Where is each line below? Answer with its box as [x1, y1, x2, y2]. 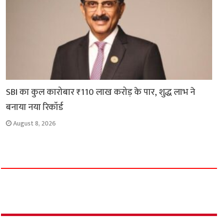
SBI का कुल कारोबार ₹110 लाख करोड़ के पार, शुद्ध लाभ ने [6, 84, 196, 100]
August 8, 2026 [13, 118, 56, 129]
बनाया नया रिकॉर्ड [6, 99, 64, 115]
